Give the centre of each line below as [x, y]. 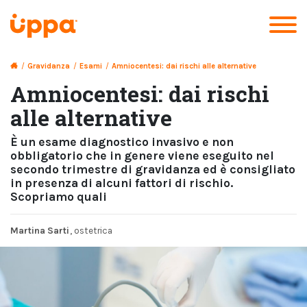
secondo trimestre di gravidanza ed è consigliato [153, 169]
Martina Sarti [40, 231]
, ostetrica [91, 231]
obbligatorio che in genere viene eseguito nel [142, 156]
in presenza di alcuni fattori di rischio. [122, 183]
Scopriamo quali [59, 197]
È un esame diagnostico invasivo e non [122, 142]
